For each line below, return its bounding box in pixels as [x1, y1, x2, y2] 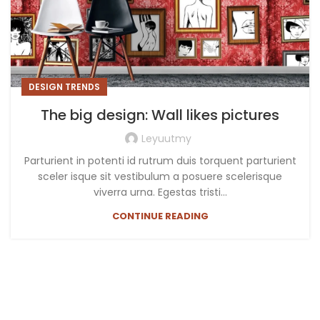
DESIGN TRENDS [29, 80, 100, 93]
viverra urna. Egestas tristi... [93, 184, 227, 199]
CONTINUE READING [111, 209, 209, 223]
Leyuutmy [141, 131, 191, 146]
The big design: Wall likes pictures [41, 104, 279, 125]
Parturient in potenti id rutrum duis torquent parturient [24, 153, 296, 168]
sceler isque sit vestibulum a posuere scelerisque [38, 169, 282, 184]
